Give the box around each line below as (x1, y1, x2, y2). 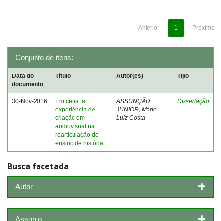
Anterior (138, 24, 159, 31)
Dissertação (177, 98, 209, 105)
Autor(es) (116, 73, 143, 79)
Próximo (192, 24, 215, 31)
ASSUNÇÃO (116, 98, 150, 105)
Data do (12, 73, 34, 79)
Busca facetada (7, 161, 69, 172)
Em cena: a (55, 98, 85, 105)
